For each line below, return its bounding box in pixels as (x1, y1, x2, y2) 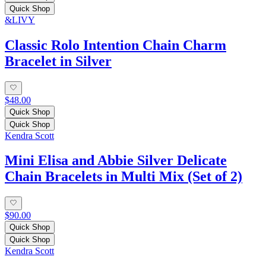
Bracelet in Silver (5, 53, 112, 69)
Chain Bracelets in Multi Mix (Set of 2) (5, 169, 242, 185)
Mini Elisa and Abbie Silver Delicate (5, 153, 227, 169)
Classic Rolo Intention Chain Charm (5, 37, 226, 53)
